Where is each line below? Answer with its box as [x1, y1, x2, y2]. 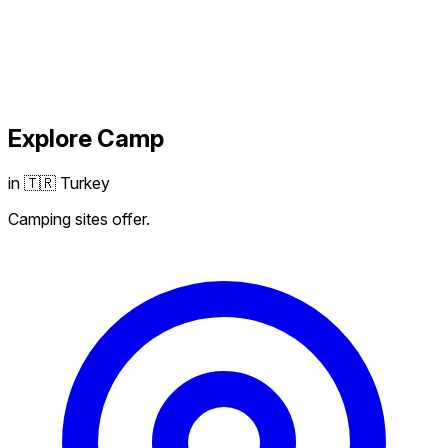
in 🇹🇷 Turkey [8, 172, 110, 193]
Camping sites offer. [8, 208, 150, 229]
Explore [8, 123, 97, 153]
